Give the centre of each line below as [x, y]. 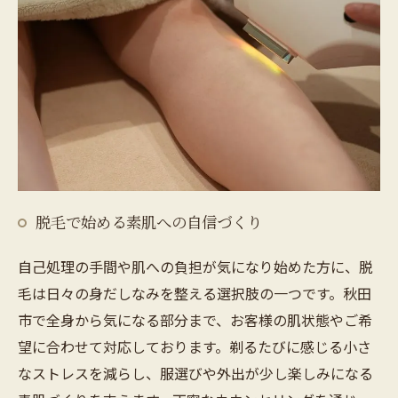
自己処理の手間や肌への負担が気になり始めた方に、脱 [195, 266]
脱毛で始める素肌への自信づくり [149, 221]
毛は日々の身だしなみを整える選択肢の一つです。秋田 [195, 293]
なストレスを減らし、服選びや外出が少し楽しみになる [195, 373]
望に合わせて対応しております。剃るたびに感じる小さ [195, 346]
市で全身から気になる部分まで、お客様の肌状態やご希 [195, 319]
